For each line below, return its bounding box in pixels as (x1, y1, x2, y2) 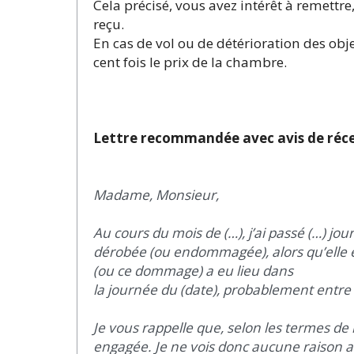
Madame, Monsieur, (93, 185, 219, 204)
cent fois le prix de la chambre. (93, 52, 287, 71)
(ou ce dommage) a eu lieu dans (93, 261, 293, 280)
